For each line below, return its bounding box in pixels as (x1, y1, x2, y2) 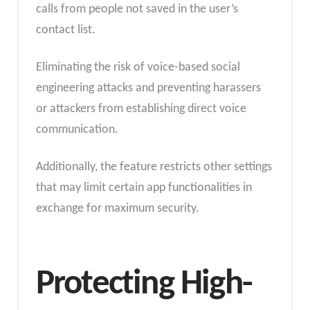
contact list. (35, 24, 95, 37)
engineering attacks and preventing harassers (35, 82, 261, 95)
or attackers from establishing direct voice (35, 102, 246, 116)
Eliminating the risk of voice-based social (35, 61, 240, 75)
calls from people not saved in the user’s (35, 3, 238, 17)
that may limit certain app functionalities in (35, 181, 252, 194)
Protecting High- (35, 266, 253, 302)
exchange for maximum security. (35, 201, 199, 215)
